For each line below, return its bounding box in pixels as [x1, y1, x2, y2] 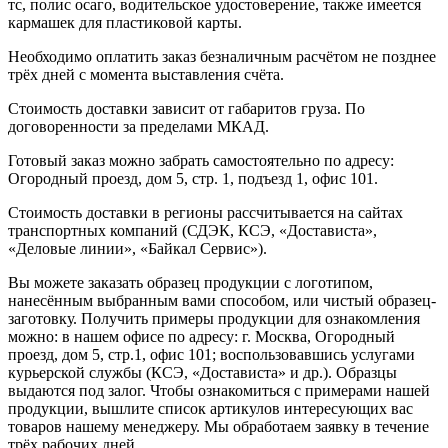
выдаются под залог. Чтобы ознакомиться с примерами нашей [8, 381, 430, 399]
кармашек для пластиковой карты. [8, 13, 242, 31]
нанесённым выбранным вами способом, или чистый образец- [8, 291, 436, 309]
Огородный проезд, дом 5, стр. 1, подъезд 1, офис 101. [8, 169, 378, 187]
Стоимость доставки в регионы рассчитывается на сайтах [8, 203, 403, 221]
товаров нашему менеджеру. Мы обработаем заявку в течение [8, 417, 429, 435]
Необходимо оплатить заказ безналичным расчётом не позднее [8, 47, 436, 65]
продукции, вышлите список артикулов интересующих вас [8, 399, 413, 417]
